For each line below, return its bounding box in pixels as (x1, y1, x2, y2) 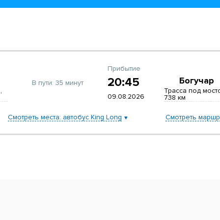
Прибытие (108, 64, 141, 73)
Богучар (179, 75, 214, 86)
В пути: (31, 78, 54, 87)
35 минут (53, 78, 83, 87)
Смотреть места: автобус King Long (7, 113, 122, 121)
